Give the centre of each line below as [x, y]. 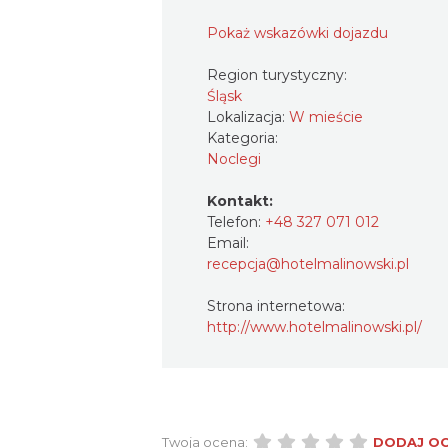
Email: [228, 242]
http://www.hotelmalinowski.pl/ [314, 326]
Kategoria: [244, 137]
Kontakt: [240, 200]
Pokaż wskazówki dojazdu [297, 32]
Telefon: [236, 221]
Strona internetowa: [276, 305]
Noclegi [234, 158]
